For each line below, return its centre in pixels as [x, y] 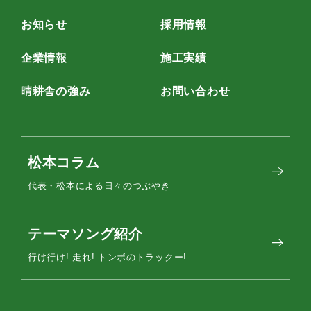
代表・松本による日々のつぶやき [99, 185]
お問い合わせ [195, 91]
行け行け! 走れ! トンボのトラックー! [107, 257]
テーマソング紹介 [85, 234]
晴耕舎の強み [56, 91]
